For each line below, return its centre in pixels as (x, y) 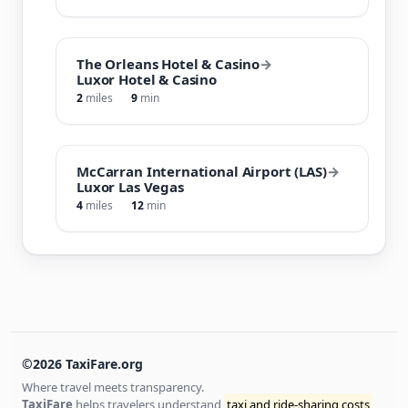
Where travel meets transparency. (113, 387)
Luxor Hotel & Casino (147, 79)
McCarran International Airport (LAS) (202, 171)
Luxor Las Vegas (130, 186)
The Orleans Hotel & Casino (168, 63)
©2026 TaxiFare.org (82, 363)
